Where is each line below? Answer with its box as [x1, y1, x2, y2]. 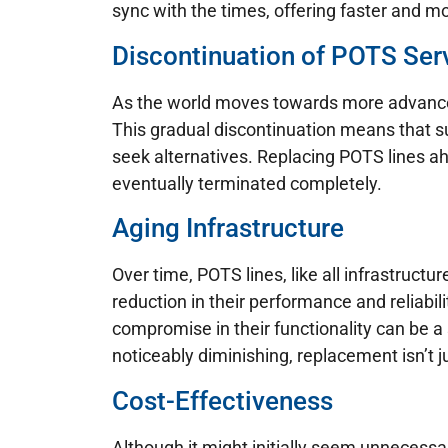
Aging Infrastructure [112, 213, 344, 244]
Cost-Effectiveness [112, 385, 333, 416]
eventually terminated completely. [112, 172, 382, 194]
